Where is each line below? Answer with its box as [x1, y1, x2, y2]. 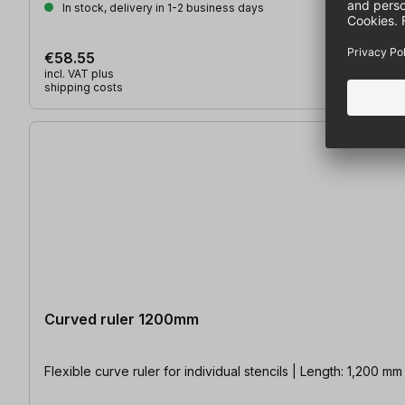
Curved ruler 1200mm [44, 309, 199, 328]
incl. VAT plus [44, 66, 114, 80]
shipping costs [44, 80, 123, 94]
